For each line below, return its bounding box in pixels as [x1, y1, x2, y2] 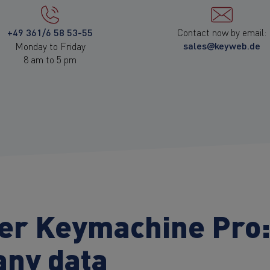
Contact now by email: [177, 25, 266, 39]
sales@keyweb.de [183, 39, 260, 53]
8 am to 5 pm [24, 52, 77, 66]
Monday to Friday [14, 39, 86, 53]
